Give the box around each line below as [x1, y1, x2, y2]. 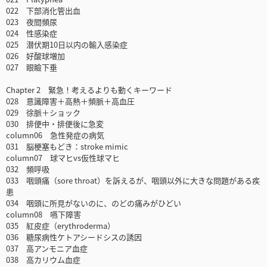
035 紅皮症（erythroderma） [6, 220, 115, 232]
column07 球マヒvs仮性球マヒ [6, 152, 120, 164]
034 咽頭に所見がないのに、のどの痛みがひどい [6, 197, 181, 209]
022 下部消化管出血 [6, 5, 80, 17]
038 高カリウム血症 [6, 254, 80, 266]
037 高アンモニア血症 [6, 243, 88, 254]
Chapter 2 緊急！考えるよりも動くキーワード [6, 84, 172, 96]
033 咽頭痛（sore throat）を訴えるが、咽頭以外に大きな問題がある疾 [6, 175, 260, 187]
